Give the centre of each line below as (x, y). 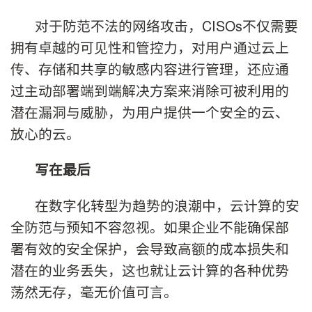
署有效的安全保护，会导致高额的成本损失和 (150, 248)
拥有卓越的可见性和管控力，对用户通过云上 (150, 47)
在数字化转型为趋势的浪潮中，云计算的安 (167, 205)
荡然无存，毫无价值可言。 (94, 291)
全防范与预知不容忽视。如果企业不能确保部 (150, 226)
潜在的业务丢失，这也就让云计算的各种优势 (150, 270)
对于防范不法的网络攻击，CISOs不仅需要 (166, 25)
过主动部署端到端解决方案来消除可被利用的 (150, 90)
